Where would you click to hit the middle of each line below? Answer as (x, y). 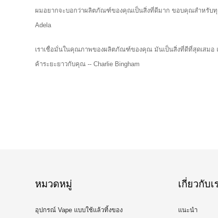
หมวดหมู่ (54, 184)
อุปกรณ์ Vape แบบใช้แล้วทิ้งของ (79, 210)
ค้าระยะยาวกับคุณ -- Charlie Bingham (87, 64)
